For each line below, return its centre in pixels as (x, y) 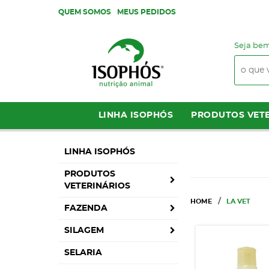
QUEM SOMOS (85, 12)
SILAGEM (84, 231)
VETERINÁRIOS (97, 186)
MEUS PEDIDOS (147, 12)
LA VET (238, 201)
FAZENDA (86, 208)
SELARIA (83, 253)
